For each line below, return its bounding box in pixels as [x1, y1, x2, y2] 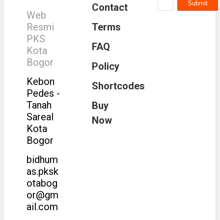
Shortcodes [92, 80, 145, 92]
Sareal [26, 110, 54, 123]
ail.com [26, 200, 58, 213]
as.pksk [26, 165, 58, 177]
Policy [92, 60, 120, 72]
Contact [92, 1, 128, 13]
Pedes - [26, 87, 60, 99]
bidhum [26, 153, 58, 165]
